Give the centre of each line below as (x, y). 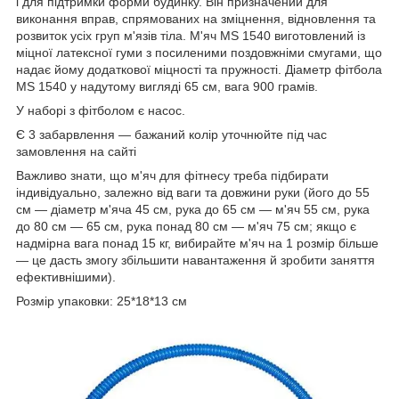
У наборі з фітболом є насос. (101, 111)
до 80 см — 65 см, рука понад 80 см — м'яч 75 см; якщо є (186, 227)
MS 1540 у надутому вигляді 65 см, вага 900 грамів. (171, 87)
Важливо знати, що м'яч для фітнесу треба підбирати (172, 176)
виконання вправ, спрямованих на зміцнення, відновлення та (196, 19)
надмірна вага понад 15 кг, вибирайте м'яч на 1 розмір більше (197, 244)
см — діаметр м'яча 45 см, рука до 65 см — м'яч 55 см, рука (193, 210)
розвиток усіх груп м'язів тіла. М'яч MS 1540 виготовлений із (191, 36)
